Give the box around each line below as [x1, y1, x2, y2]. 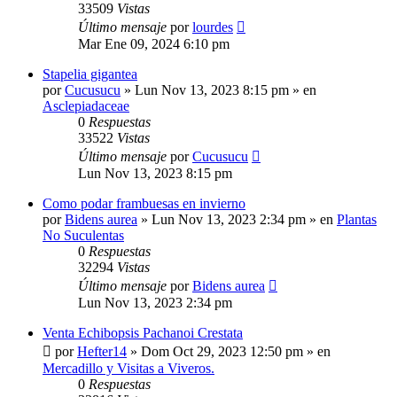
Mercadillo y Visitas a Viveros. [43, 361, 214, 377]
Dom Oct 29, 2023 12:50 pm [141, 344, 303, 360]
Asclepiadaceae [43, 98, 129, 114]
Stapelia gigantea [43, 66, 137, 82]
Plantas [337, 212, 377, 228]
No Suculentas [43, 228, 124, 244]
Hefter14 [77, 344, 127, 360]
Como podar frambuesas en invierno [43, 196, 245, 212]
